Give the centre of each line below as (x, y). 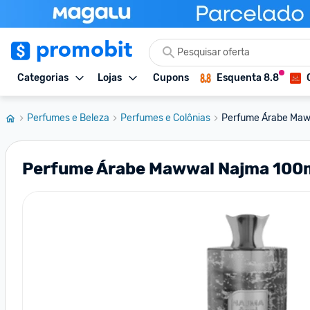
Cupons (171, 78)
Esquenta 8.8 (248, 78)
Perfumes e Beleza (68, 118)
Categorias (43, 78)
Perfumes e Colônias (165, 118)
